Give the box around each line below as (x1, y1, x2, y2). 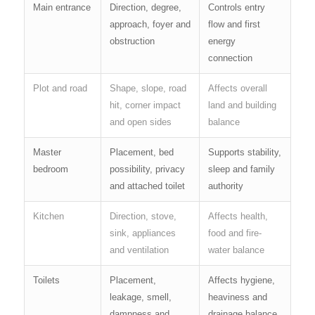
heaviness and (207, 291, 267, 302)
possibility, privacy (109, 163, 185, 174)
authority (207, 180, 243, 191)
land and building (207, 99, 276, 110)
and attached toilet (109, 180, 185, 191)
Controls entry (207, 1, 265, 13)
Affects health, (207, 210, 268, 221)
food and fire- (207, 227, 262, 238)
